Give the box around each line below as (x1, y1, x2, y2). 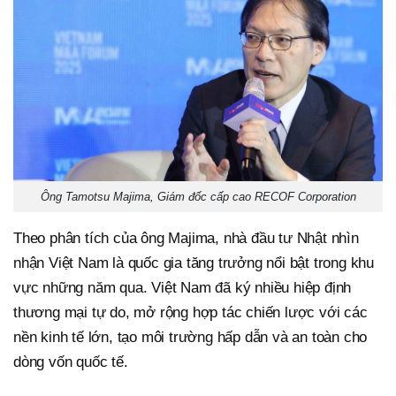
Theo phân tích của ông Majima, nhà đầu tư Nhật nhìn (13, 229, 359, 247)
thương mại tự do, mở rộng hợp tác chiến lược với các (13, 303, 368, 321)
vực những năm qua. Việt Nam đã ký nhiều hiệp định (13, 278, 352, 296)
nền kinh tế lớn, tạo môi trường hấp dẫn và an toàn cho (13, 328, 368, 346)
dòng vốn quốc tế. (13, 353, 128, 370)
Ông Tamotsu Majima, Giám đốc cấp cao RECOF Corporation (40, 189, 356, 203)
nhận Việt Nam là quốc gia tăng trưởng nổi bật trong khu (13, 254, 374, 271)
